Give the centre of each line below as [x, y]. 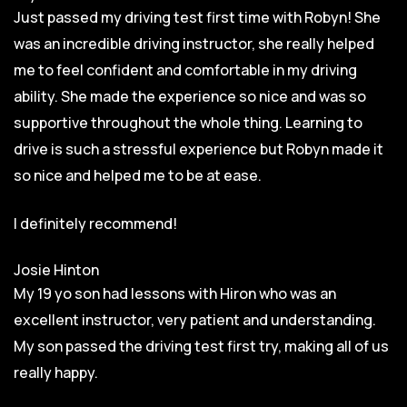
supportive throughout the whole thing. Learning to [188, 122]
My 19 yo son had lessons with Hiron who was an [175, 293]
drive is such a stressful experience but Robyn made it [199, 149]
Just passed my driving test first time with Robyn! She [197, 17]
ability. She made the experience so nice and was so [190, 96]
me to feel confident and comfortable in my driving [185, 69]
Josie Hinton [56, 269]
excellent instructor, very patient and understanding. [195, 319]
